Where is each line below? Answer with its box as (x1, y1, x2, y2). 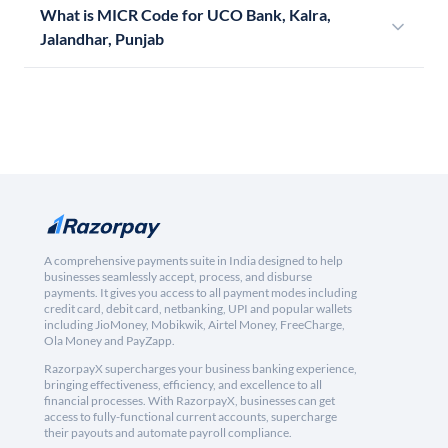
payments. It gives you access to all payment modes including (44, 285, 357, 301)
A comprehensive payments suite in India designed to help (44, 253, 343, 269)
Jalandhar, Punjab (40, 29, 164, 49)
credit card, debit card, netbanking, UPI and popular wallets (44, 301, 352, 317)
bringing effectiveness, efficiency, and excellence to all (44, 377, 322, 393)
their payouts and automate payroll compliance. (44, 425, 292, 441)
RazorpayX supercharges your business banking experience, (44, 361, 357, 377)
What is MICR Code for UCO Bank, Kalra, (40, 5, 331, 25)
